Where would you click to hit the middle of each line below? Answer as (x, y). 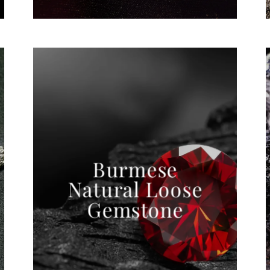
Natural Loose (135, 189)
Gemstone (135, 209)
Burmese (135, 169)
